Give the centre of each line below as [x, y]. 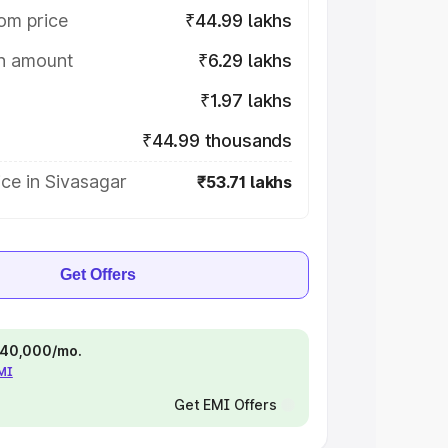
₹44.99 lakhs [238, 20]
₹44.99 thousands [216, 140]
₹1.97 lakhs [245, 100]
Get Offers [98, 274]
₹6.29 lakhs [244, 60]
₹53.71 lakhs [244, 182]
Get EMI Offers [225, 404]
